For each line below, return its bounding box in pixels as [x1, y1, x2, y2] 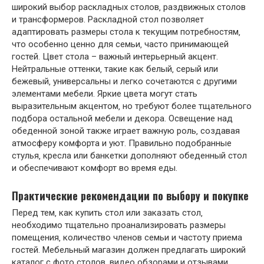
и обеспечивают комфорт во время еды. [12, 163, 177, 174]
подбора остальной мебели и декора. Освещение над [12, 113, 233, 124]
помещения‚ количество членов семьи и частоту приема [12, 232, 242, 243]
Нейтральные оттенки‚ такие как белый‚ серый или [12, 64, 218, 75]
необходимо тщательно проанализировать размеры [12, 220, 226, 231]
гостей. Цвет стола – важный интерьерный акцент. [12, 51, 218, 62]
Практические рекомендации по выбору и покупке [12, 188, 249, 204]
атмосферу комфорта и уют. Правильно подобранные [12, 138, 232, 149]
